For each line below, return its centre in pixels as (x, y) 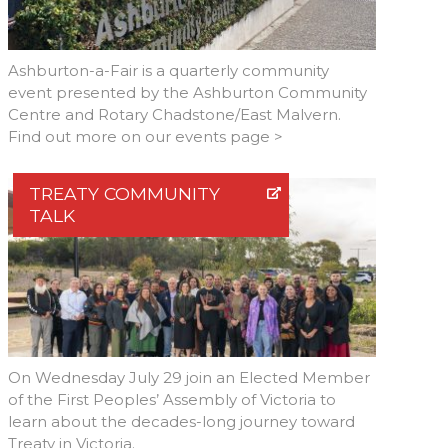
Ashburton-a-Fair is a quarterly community (168, 71)
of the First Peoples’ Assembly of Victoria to (172, 400)
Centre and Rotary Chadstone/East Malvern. (174, 115)
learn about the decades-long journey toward (181, 422)
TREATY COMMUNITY (124, 194)
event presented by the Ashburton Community (187, 93)
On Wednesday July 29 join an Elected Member (189, 378)
